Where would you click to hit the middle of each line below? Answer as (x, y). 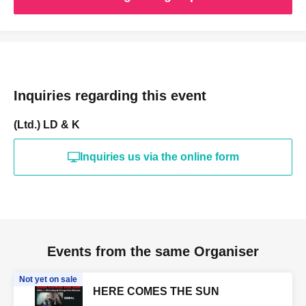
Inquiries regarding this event (110, 96)
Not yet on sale (48, 280)
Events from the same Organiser (153, 252)
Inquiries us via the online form (159, 157)
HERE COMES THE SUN (156, 292)
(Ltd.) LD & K (47, 125)
